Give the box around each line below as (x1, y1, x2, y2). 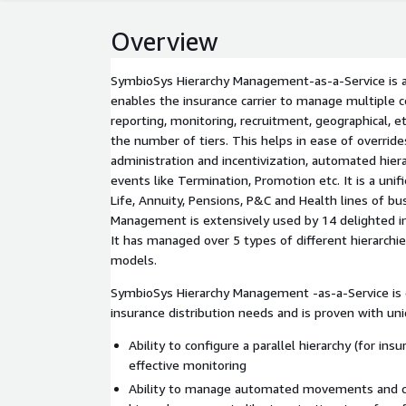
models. (111, 252, 157, 267)
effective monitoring (129, 357, 246, 372)
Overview (111, 26, 218, 56)
